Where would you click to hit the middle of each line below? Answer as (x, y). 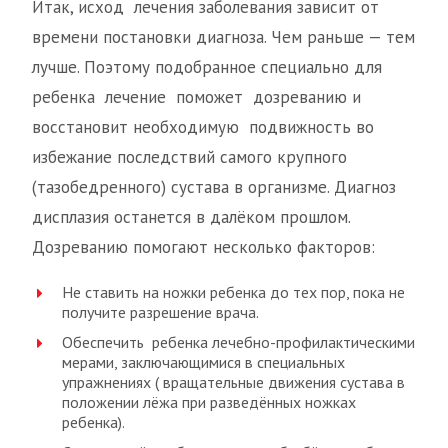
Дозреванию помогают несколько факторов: (203, 247)
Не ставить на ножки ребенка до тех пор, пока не (233, 292)
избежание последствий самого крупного (189, 157)
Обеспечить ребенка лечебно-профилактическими (238, 342)
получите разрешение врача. (160, 312)
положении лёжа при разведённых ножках (209, 402)
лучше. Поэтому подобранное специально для (207, 67)
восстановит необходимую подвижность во (203, 127)
